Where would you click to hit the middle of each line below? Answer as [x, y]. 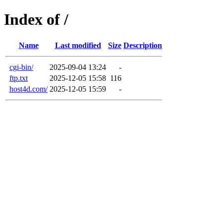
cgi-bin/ [21, 67]
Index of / [36, 20]
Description [143, 45]
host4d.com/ [28, 89]
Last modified [78, 45]
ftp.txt [19, 78]
